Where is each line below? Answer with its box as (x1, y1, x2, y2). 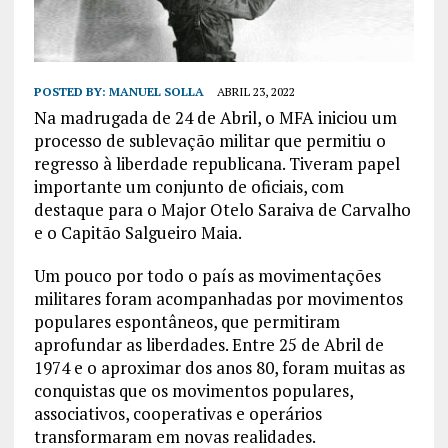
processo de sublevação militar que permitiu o (33, 128, 386, 152)
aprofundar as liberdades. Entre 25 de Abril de (33, 332, 384, 356)
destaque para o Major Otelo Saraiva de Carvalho (33, 197, 411, 221)
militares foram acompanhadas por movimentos (33, 286, 403, 310)
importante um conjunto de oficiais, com (33, 174, 344, 198)
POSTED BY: (33, 83, 109, 99)
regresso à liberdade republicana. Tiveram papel (33, 151, 400, 175)
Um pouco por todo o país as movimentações (33, 263, 381, 287)
